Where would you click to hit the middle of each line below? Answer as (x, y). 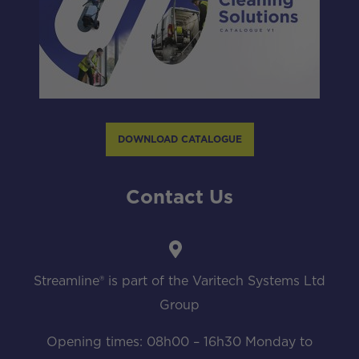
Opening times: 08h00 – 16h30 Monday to (179, 342)
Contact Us (179, 198)
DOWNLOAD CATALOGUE (179, 139)
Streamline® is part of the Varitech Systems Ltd (179, 281)
